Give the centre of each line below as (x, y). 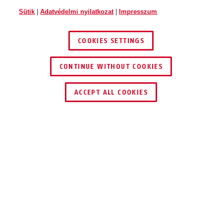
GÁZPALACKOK (88, 203)
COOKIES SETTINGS (111, 41)
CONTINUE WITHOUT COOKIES (111, 67)
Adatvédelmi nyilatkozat (77, 12)
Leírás (31, 150)
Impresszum (138, 12)
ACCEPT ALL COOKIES (111, 92)
